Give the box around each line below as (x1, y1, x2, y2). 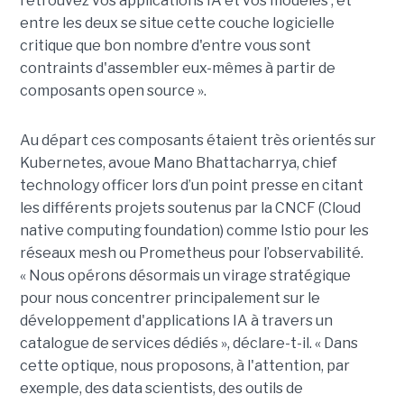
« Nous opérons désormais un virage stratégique (19, 267, 351, 285)
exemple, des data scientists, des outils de (19, 380, 303, 398)
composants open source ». (19, 82, 207, 100)
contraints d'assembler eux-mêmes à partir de (19, 60, 335, 78)
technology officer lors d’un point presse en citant (19, 177, 363, 195)
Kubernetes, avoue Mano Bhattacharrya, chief (19, 154, 337, 172)
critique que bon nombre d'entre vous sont (19, 37, 311, 55)
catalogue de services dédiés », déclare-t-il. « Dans (19, 335, 358, 353)
